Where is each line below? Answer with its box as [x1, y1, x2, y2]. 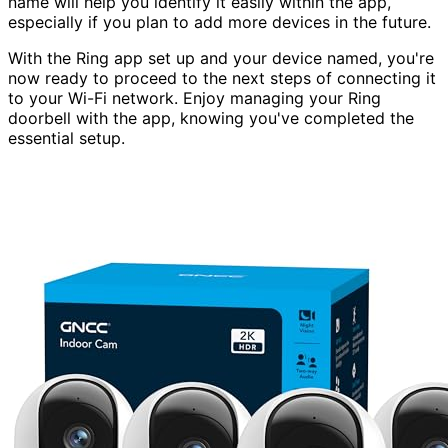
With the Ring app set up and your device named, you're [8, 48, 434, 69]
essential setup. [8, 128, 125, 149]
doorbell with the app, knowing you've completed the [8, 108, 414, 129]
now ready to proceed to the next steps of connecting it [8, 68, 436, 89]
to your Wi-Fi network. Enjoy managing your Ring [8, 88, 381, 109]
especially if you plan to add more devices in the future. [8, 12, 431, 33]
